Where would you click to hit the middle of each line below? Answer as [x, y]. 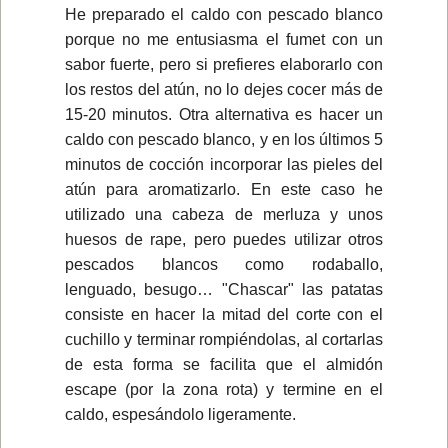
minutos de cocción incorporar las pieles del [224, 164]
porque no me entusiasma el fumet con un [224, 39]
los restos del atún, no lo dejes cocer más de [224, 89]
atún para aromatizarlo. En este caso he [224, 189]
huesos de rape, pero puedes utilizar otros [224, 239]
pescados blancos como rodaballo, [224, 264]
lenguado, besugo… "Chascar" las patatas [224, 289]
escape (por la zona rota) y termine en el [224, 389]
